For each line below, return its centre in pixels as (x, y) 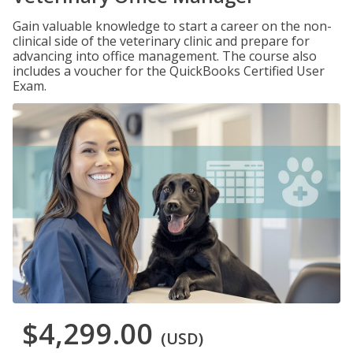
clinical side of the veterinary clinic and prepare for (161, 41)
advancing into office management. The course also (165, 56)
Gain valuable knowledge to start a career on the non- (172, 26)
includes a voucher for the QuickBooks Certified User (169, 71)
